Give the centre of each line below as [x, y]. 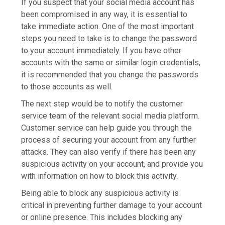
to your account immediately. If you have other [101, 50]
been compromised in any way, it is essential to [104, 14]
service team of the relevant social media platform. [110, 116]
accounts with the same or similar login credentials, [111, 62]
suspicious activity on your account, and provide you [112, 164]
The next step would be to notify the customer [102, 103]
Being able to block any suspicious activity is [100, 193]
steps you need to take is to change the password [109, 38]
